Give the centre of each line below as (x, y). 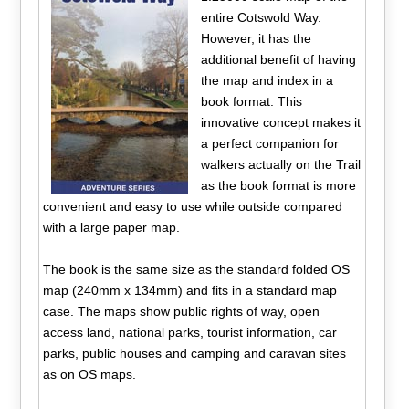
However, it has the (256, 38)
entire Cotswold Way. (261, 17)
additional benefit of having (278, 59)
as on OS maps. (90, 374)
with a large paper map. (112, 227)
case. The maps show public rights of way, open (182, 311)
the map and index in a (267, 80)
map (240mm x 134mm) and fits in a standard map (190, 290)
